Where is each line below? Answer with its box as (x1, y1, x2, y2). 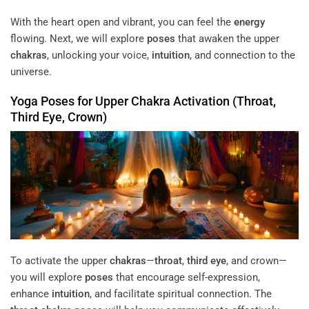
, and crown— (226, 255, 287, 268)
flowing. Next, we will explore (10, 32, 147, 45)
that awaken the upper (175, 32, 279, 45)
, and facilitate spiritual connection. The (90, 288, 272, 301)
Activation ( (170, 94, 237, 109)
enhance (10, 288, 52, 301)
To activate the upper (10, 255, 110, 268)
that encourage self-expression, (113, 271, 260, 284)
